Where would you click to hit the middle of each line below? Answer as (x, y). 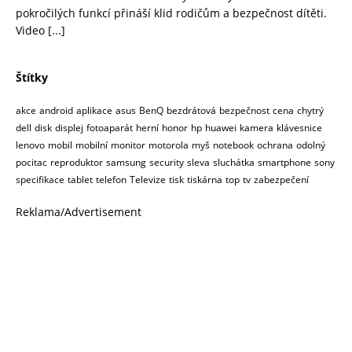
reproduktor (77, 163)
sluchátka (234, 163)
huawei (221, 128)
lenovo (30, 145)
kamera (257, 128)
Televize (148, 180)
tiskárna (205, 180)
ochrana (275, 145)
